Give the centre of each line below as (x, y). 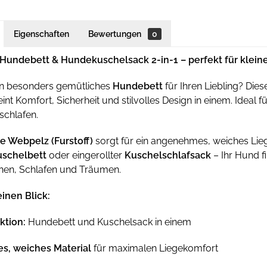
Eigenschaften (41, 34)
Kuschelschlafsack (168, 155)
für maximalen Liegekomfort (155, 248)
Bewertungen (116, 34)
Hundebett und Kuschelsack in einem (108, 222)
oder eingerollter (86, 155)
